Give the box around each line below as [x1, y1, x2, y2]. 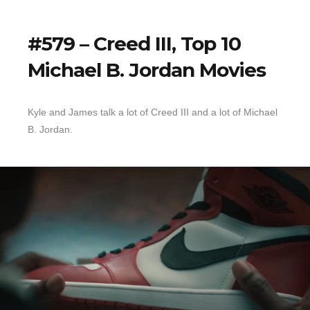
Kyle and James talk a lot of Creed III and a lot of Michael [28, 107, 277, 118]
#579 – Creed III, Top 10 [28, 32, 241, 56]
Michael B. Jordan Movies [28, 58, 266, 82]
